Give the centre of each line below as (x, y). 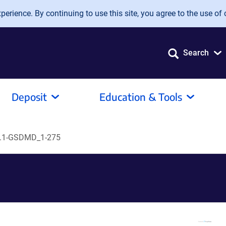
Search (196, 53)
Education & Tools (141, 97)
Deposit (29, 97)
